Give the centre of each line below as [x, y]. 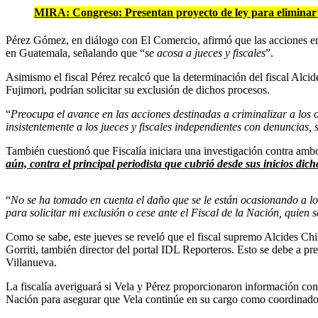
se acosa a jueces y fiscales [205, 53]
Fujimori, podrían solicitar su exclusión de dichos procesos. [138, 89]
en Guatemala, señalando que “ [75, 53]
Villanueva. [31, 262]
